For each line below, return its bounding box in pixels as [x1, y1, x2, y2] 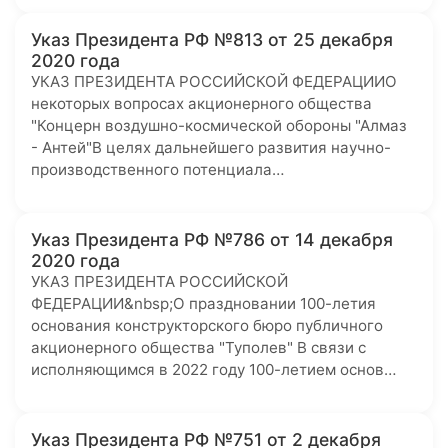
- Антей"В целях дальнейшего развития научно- [31, 138, 391, 157]
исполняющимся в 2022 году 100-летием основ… [31, 360, 396, 379]
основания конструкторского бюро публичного [31, 316, 383, 335]
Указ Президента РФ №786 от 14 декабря [31, 229, 393, 250]
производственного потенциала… [31, 160, 284, 179]
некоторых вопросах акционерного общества [31, 94, 372, 113]
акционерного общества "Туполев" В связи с [31, 338, 366, 357]
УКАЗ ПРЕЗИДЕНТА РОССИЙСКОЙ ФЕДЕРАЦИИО [31, 72, 397, 91]
